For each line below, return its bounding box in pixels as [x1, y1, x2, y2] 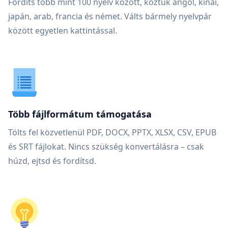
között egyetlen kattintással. [8, 25, 117, 36]
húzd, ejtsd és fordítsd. [8, 155, 96, 166]
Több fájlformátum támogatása [8, 108, 152, 120]
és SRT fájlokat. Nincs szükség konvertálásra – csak [8, 141, 204, 152]
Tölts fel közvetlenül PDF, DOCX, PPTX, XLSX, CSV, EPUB [8, 127, 216, 138]
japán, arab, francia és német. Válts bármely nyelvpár [8, 11, 212, 22]
